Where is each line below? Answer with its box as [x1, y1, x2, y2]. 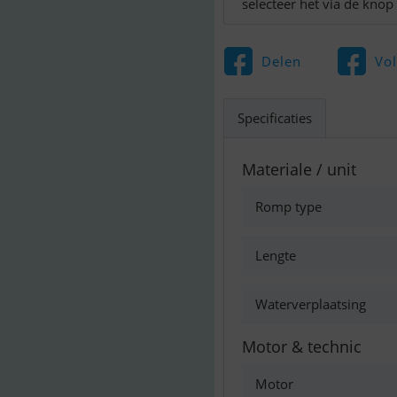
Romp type [255, 198, 322, 215]
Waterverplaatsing [255, 295, 366, 313]
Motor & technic [242, 336, 362, 357]
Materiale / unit [242, 159, 356, 180]
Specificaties [237, 109, 312, 127]
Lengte [255, 246, 296, 264]
